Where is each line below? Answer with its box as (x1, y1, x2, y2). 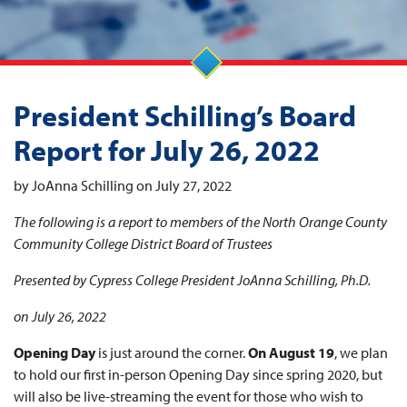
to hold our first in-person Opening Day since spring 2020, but (14, 365, 382, 383)
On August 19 (248, 343, 334, 362)
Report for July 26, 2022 (14, 132, 320, 168)
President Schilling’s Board (14, 97, 356, 134)
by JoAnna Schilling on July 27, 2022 (14, 176, 232, 194)
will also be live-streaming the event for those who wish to (14, 387, 363, 405)
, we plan (334, 343, 388, 362)
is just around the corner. (95, 343, 248, 362)
